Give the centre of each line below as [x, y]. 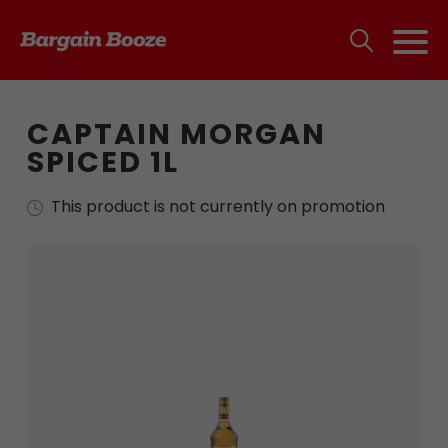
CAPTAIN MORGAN [176, 134]
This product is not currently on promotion [217, 206]
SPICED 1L [102, 162]
